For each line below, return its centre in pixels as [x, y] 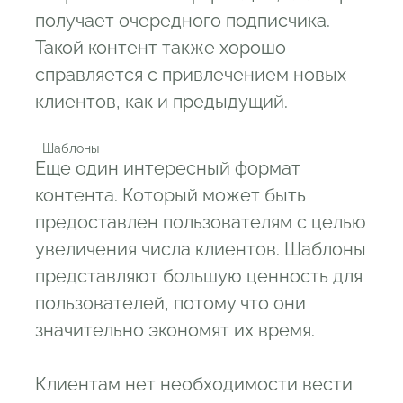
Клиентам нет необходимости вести [194, 385]
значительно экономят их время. [175, 331]
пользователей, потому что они [170, 304]
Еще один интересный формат [168, 169]
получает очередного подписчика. [183, 21]
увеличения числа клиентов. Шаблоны [201, 250]
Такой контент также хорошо [161, 48]
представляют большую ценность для [199, 277]
